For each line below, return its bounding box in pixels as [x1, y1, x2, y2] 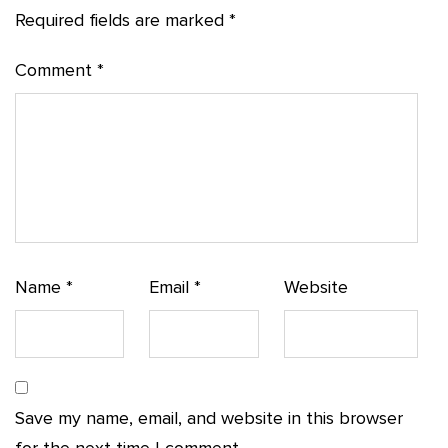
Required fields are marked [15, 9, 229, 32]
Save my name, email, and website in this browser [15, 407, 403, 430]
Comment [15, 59, 97, 82]
